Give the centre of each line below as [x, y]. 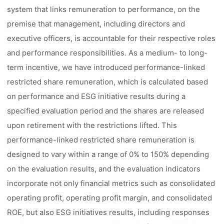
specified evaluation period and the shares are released [106, 111]
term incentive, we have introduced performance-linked [106, 67]
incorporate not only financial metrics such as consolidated [111, 183]
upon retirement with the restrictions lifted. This [92, 125]
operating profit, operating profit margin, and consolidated [110, 198]
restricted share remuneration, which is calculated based [108, 82]
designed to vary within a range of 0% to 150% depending [108, 154]
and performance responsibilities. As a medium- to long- [107, 53]
